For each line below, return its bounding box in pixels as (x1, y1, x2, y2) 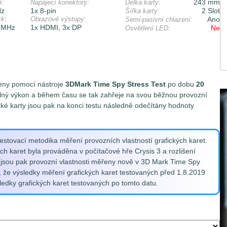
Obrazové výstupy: (30, 15, 86, 23)
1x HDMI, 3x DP (30, 23, 82, 31)
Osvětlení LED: (125, 24, 170, 32)
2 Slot (201, 6, 220, 15)
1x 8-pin (30, 6, 56, 15)
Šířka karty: (125, 7, 160, 15)
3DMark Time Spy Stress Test (65, 80, 166, 88)
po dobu (166, 80, 196, 88)
